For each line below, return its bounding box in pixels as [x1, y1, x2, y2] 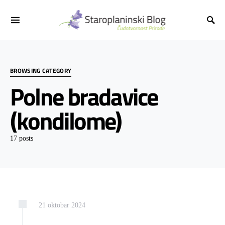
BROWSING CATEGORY [10, 66, 72, 75]
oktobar [48, 201, 69, 209]
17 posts [10, 135, 33, 142]
